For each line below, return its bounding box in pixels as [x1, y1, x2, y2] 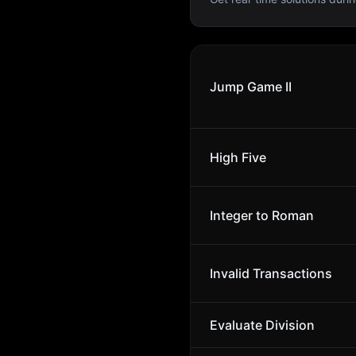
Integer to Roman [210, 207, 314, 223]
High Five [210, 149, 266, 165]
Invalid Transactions [210, 265, 332, 281]
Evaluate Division [210, 317, 315, 333]
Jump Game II [210, 79, 292, 95]
